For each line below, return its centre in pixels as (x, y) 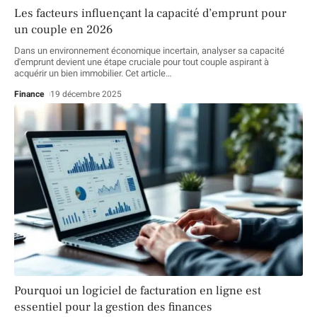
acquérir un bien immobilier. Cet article (90, 73)
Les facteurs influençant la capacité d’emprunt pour (150, 13)
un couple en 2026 (63, 29)
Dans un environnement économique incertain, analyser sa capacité (149, 50)
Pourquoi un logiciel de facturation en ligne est (138, 291)
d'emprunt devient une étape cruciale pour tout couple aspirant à (142, 62)
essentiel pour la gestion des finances (113, 307)
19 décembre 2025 (86, 94)
